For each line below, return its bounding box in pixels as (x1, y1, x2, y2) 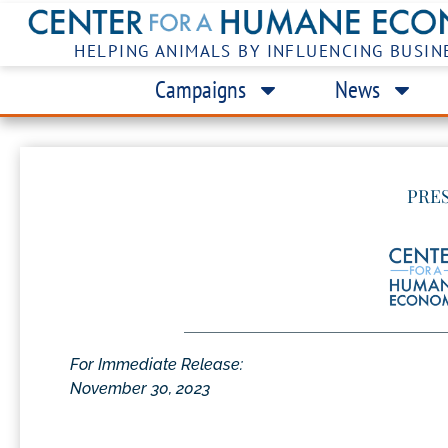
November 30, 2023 (70, 378, 210, 398)
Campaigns (154, 73, 246, 105)
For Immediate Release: (70, 354, 243, 374)
